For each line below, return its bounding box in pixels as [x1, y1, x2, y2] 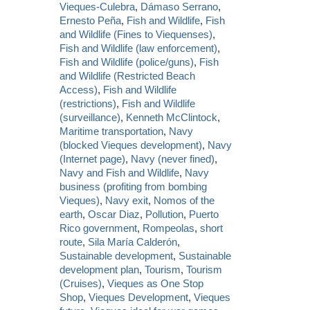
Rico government [60, 221, 138, 234]
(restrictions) [60, 97, 117, 109]
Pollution [145, 208, 184, 220]
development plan [60, 263, 140, 275]
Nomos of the [154, 194, 215, 206]
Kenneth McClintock [126, 111, 218, 123]
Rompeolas [143, 221, 195, 234]
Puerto [189, 208, 219, 220]
